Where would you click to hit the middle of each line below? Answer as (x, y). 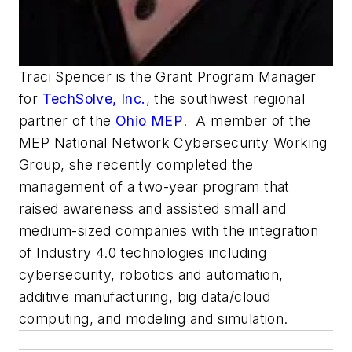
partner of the (68, 120)
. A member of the (247, 120)
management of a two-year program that (154, 186)
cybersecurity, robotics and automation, (151, 274)
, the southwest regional (225, 98)
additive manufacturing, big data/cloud (145, 296)
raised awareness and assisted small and (153, 208)
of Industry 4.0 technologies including (143, 252)
